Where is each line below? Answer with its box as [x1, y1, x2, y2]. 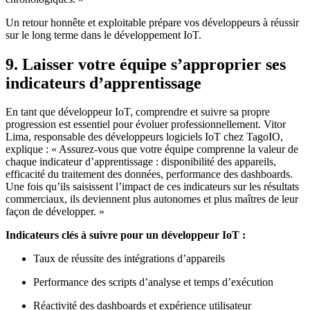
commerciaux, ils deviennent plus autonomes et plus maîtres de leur [6, 193, 298, 206]
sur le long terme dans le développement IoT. [6, 28, 201, 41]
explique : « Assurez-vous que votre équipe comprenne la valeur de [6, 143, 298, 156]
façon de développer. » [6, 206, 104, 218]
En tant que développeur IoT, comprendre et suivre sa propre [6, 106, 270, 118]
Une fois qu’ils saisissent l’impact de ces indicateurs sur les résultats [6, 181, 299, 193]
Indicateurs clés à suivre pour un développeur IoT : [6, 229, 246, 241]
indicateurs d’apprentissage [6, 73, 201, 92]
